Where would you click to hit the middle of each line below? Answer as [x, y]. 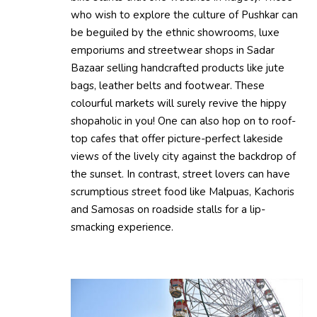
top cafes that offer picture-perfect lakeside [177, 138]
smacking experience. [122, 227]
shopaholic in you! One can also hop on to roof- [183, 121]
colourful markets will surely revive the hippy [179, 103]
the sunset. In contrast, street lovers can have [180, 174]
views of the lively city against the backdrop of [183, 156]
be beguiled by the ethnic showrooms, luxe [175, 32]
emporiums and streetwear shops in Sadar [173, 50]
